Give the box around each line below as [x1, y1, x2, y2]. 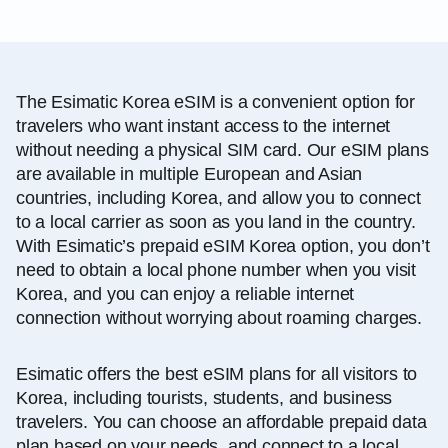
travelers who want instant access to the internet [16, 115, 391, 136]
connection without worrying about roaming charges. [16, 307, 423, 328]
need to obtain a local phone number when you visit [16, 259, 417, 280]
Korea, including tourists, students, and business [16, 387, 393, 408]
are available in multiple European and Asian [16, 163, 363, 184]
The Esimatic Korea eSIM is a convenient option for [16, 91, 416, 112]
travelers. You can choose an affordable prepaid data [16, 411, 427, 432]
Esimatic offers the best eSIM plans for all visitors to [16, 363, 418, 384]
